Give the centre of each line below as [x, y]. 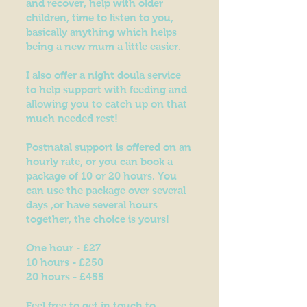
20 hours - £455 [65, 277]
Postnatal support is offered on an [109, 147]
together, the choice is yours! [98, 219]
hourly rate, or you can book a [99, 161]
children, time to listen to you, [100, 17]
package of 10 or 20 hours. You [101, 176]
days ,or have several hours [92, 205]
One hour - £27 [63, 248]
